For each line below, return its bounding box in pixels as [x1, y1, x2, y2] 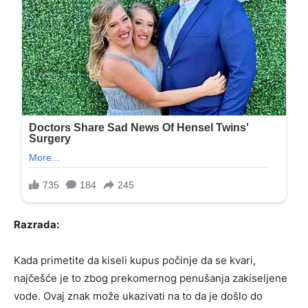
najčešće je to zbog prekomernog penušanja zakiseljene [14, 272, 287, 285]
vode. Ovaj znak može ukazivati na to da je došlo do [14, 289, 263, 303]
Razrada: [14, 218, 59, 232]
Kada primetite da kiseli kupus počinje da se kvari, [14, 254, 256, 267]
